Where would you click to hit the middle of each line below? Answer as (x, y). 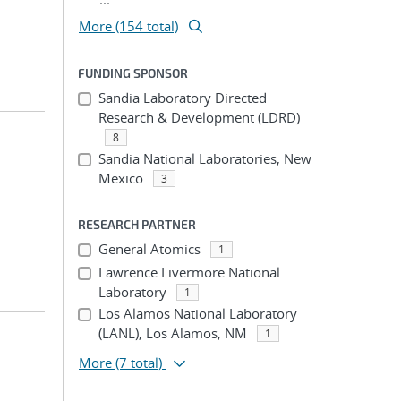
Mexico (120, 178)
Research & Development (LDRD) (199, 117)
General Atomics (149, 249)
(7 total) (139, 363)
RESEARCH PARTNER (137, 224)
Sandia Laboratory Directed (182, 98)
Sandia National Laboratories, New (205, 158)
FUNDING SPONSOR (133, 73)
